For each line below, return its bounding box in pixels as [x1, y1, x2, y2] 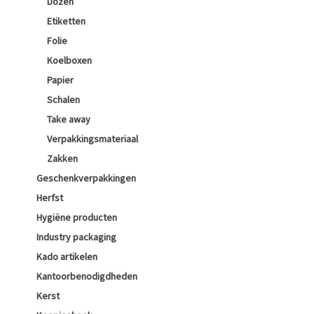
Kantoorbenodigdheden [36, 270, 137, 282]
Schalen [47, 93, 80, 106]
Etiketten [47, 15, 86, 27]
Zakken [47, 152, 78, 165]
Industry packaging [36, 231, 116, 243]
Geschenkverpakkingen [36, 172, 136, 184]
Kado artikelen [36, 250, 97, 263]
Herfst [36, 191, 63, 204]
